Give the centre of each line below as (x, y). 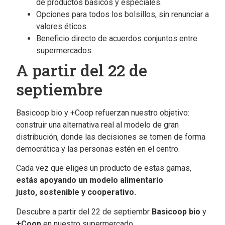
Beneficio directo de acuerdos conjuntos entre (117, 38)
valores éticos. (62, 26)
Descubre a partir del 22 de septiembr (84, 211)
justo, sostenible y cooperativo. (76, 192)
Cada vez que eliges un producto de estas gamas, (104, 168)
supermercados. (65, 50)
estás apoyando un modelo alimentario (90, 180)
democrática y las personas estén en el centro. (98, 149)
